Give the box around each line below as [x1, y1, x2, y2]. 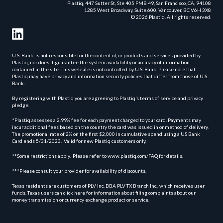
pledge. [12, 102, 29, 108]
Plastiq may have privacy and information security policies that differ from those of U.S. [12, 73, 208, 79]
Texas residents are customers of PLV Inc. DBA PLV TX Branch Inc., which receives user [12, 182, 205, 189]
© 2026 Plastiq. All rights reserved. [131, 13, 211, 20]
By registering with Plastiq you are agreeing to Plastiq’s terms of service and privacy [12, 95, 203, 101]
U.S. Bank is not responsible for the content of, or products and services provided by [12, 52, 201, 58]
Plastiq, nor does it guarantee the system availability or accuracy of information [12, 59, 190, 65]
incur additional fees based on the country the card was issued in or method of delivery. [12, 123, 210, 130]
